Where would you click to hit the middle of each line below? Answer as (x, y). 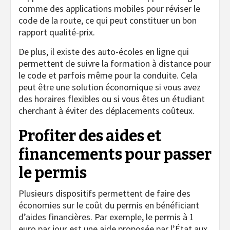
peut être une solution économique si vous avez (110, 87)
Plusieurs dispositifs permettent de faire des (104, 194)
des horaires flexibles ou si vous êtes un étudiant (112, 99)
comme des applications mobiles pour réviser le (109, 9)
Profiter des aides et (90, 136)
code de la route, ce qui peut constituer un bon (108, 21)
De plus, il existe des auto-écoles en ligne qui (104, 52)
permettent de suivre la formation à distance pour (115, 64)
